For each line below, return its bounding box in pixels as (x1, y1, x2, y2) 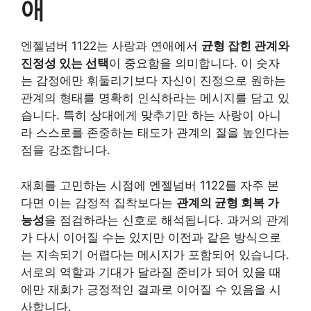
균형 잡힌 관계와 (201, 39, 289, 53)
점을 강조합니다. (21, 143, 110, 157)
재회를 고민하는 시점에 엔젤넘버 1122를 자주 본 (21, 178, 279, 192)
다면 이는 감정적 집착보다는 (21, 195, 176, 210)
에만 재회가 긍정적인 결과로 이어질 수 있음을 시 (21, 282, 281, 296)
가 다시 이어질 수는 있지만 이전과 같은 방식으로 (21, 230, 281, 244)
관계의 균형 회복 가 (176, 195, 279, 210)
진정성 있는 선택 (21, 56, 109, 70)
